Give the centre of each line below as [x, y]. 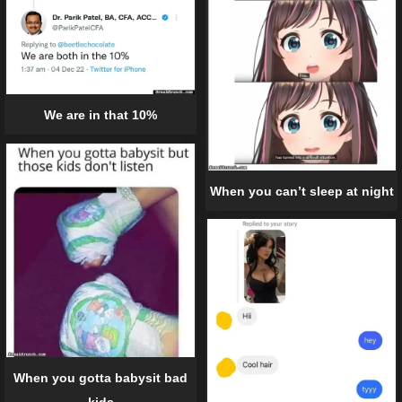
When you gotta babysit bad [100, 377]
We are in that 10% [100, 115]
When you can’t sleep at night [301, 191]
